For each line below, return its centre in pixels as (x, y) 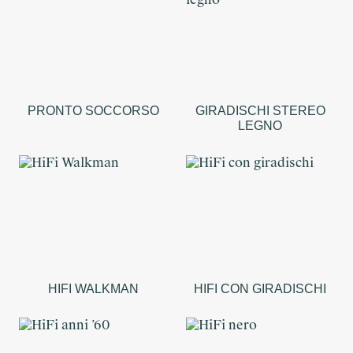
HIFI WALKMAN (93, 289)
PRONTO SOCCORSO (93, 111)
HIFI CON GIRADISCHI (260, 289)
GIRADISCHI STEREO (260, 111)
